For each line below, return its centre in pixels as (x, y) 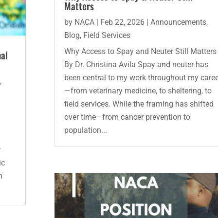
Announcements (178, 22)
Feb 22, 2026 (122, 22)
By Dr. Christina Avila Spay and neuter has (136, 65)
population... (85, 130)
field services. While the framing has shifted (139, 104)
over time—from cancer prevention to (127, 117)
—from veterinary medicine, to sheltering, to (138, 91)
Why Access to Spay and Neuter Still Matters (140, 52)
